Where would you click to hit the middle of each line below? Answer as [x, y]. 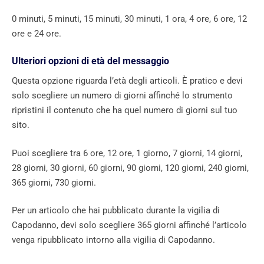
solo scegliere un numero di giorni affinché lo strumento [122, 96]
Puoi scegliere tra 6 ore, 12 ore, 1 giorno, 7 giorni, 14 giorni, [127, 153]
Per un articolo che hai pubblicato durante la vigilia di [116, 211]
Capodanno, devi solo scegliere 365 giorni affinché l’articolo [129, 225]
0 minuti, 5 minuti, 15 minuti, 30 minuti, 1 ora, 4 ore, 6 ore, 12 [129, 19]
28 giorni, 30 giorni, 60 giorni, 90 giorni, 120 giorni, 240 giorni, [130, 168]
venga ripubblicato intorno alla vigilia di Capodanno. [113, 240]
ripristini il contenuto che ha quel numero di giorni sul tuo [125, 110]
